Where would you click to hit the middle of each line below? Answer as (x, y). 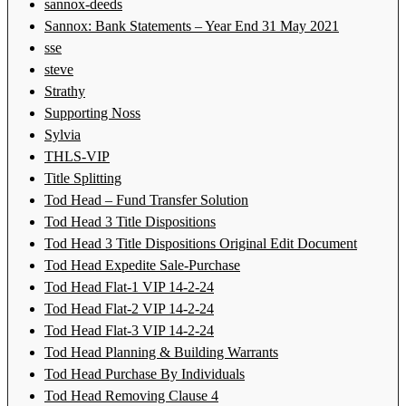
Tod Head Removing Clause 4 (131, 395)
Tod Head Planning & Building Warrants (161, 352)
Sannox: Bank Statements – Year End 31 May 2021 (192, 25)
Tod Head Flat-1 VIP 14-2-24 (129, 286)
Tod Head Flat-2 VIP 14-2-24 (129, 308)
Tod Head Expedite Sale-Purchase (142, 265)
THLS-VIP (77, 156)
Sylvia (63, 134)
